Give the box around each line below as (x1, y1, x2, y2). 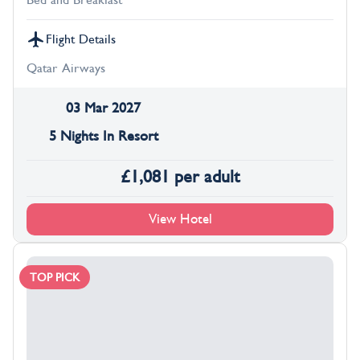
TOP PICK (30, 271, 80, 284)
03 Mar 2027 (66, 100, 141, 117)
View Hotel (148, 211, 212, 227)
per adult (174, 167, 240, 187)
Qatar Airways (27, 61, 105, 76)
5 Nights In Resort (48, 129, 158, 145)
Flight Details (46, 32, 116, 47)
